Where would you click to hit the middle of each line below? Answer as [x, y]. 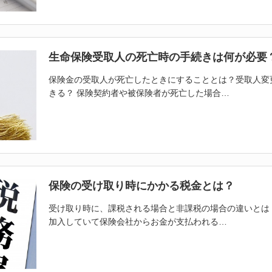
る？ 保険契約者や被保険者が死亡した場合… [143, 93]
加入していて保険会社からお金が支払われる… [138, 221]
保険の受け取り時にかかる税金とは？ [141, 185]
